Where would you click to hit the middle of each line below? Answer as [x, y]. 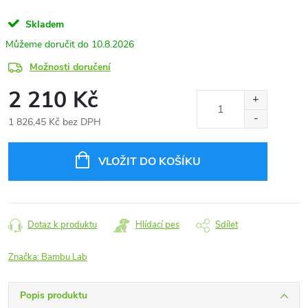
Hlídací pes [157, 225]
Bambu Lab [64, 257]
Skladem [43, 24]
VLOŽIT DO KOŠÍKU [149, 162]
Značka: [25, 257]
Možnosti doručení [70, 67]
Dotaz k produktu [62, 225]
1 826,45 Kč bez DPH [55, 122]
